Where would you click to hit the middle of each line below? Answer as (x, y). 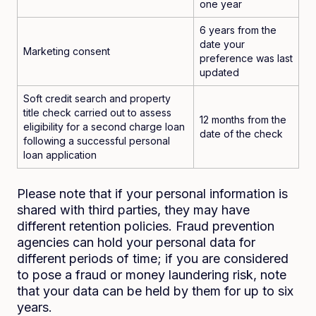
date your (222, 44)
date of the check (241, 134)
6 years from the (238, 30)
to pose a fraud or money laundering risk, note (152, 275)
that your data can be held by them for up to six (155, 291)
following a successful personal (97, 141)
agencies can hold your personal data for (136, 242)
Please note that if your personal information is (152, 194)
